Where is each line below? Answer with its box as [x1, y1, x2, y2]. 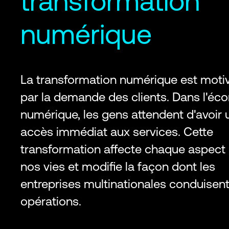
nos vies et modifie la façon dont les [20, 159, 215, 173]
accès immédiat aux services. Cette [20, 125, 213, 139]
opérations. [20, 194, 84, 208]
